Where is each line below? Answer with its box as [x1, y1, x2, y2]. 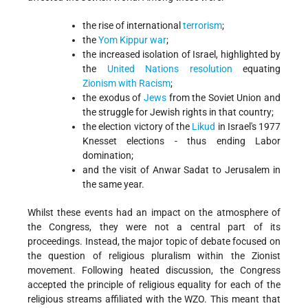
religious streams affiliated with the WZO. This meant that [27, 293, 280, 305]
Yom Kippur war [98, 34, 166, 45]
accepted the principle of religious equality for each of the [27, 278, 280, 290]
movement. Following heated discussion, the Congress [27, 264, 280, 276]
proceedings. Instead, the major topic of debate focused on [27, 235, 280, 247]
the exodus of [82, 91, 144, 103]
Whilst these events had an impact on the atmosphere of [27, 206, 280, 218]
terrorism [183, 19, 222, 31]
